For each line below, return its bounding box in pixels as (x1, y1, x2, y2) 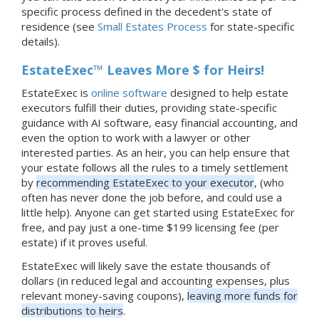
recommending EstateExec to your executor (36, 174, 254, 189)
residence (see (21, 19, 98, 33)
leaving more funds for (187, 288, 298, 303)
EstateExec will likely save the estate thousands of (21, 258, 270, 273)
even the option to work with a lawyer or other (21, 130, 251, 145)
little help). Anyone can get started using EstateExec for (21, 204, 295, 219)
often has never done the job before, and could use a (21, 189, 282, 204)
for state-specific (207, 19, 295, 33)
